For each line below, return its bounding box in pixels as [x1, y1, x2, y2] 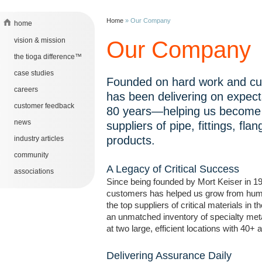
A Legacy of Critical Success [106, 163, 239, 175]
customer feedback [14, 102, 74, 110]
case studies [14, 69, 54, 77]
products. [106, 134, 155, 147]
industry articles [14, 135, 64, 143]
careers [14, 85, 38, 94]
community [14, 151, 49, 159]
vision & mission [14, 36, 65, 44]
